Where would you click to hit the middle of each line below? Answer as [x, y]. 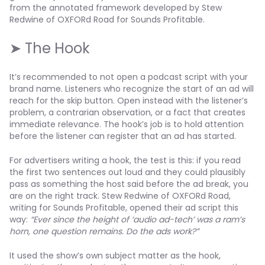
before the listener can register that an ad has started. [123, 136]
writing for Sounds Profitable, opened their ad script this [124, 208]
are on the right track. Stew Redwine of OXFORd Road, [120, 196]
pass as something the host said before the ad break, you [129, 184]
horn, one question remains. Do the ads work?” [104, 231]
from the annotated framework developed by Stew [116, 8]
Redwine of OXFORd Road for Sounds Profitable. [107, 20]
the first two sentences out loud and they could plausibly [127, 172]
